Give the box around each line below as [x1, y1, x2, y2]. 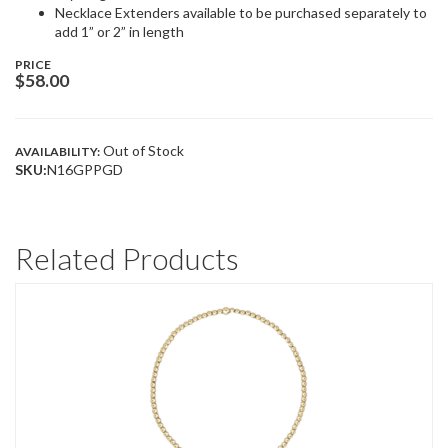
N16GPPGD [47, 161, 123, 178]
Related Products [15, 240, 239, 277]
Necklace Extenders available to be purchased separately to [55, 4, 427, 21]
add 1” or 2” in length [55, 23, 184, 40]
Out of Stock [100, 142, 184, 159]
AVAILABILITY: [15, 144, 100, 159]
